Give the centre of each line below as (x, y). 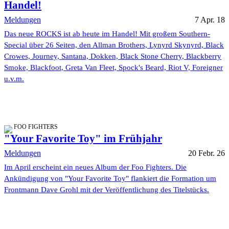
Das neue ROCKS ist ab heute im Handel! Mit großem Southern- (107, 33)
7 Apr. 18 (210, 19)
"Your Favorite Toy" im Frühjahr (83, 138)
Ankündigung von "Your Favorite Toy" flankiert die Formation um (110, 178)
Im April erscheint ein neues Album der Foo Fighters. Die (95, 167)
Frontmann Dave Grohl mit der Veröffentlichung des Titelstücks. (107, 189)
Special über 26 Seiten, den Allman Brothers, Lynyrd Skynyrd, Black (114, 45)
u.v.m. (14, 78)
